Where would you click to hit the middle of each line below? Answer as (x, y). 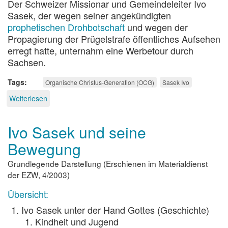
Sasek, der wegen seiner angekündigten (89, 15)
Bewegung (44, 149)
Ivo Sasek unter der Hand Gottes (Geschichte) (115, 210)
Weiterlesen (28, 98)
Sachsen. (27, 62)
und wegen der (156, 27)
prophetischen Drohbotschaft (66, 27)
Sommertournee (74, 108)
